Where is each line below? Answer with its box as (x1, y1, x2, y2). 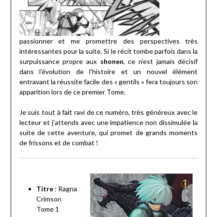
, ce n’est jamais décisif (123, 57, 198, 66)
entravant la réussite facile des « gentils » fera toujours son (19, 77, 198, 86)
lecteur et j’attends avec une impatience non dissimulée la (19, 118, 198, 127)
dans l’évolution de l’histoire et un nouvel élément (19, 67, 198, 76)
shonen (100, 57, 124, 66)
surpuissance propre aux (19, 57, 100, 66)
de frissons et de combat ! (19, 139, 98, 147)
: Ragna (53, 185, 77, 193)
